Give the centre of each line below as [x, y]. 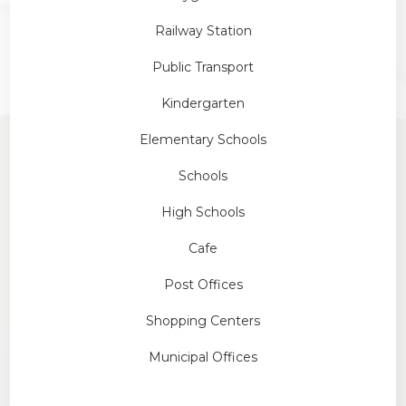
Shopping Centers [203, 320]
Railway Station [203, 30]
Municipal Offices [203, 357]
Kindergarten [203, 103]
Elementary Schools [203, 139]
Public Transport [203, 67]
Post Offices [203, 284]
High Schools [203, 212]
